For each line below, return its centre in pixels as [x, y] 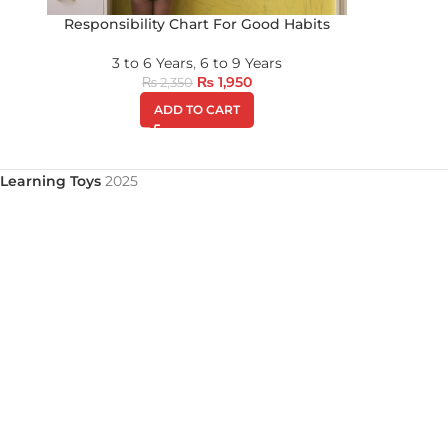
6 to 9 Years [241, 63]
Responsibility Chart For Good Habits [197, 24]
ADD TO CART [197, 109]
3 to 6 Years [152, 63]
